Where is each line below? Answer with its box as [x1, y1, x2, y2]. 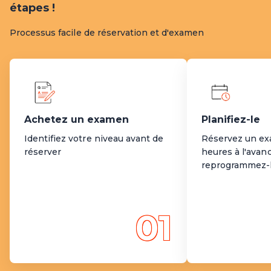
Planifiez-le [201, 113, 260, 125]
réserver [24, 146, 62, 157]
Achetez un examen [24, 113, 129, 125]
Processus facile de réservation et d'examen [10, 27, 204, 38]
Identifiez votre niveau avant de [24, 132, 164, 144]
